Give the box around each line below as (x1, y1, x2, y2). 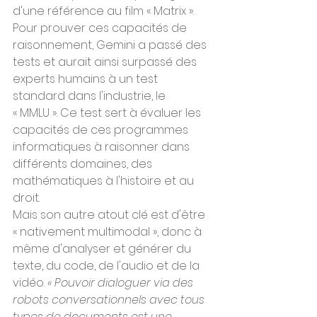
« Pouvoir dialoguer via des (47, 275, 196, 291)
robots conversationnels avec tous (13, 292, 207, 308)
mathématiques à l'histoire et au (13, 173, 197, 189)
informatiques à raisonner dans (13, 139, 192, 155)
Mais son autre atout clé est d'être (13, 207, 208, 223)
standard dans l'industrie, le (13, 88, 168, 104)
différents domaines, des (13, 156, 155, 172)
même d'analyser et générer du (13, 241, 194, 257)
